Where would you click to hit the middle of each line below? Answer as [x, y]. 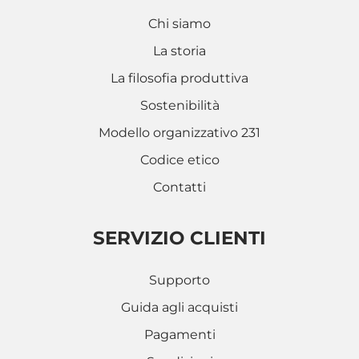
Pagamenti [179, 335]
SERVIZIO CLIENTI [179, 238]
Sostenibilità [179, 105]
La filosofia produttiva [179, 78]
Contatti [179, 187]
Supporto [179, 280]
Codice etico [179, 160]
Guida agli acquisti [179, 307]
